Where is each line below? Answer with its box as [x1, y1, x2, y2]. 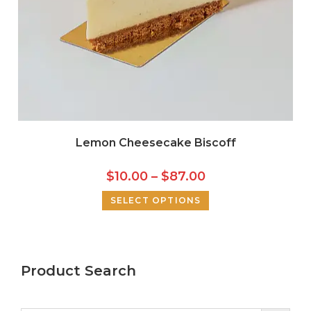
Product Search [20, 262, 136, 279]
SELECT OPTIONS [110, 195, 201, 206]
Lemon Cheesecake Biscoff [75, 136, 236, 150]
